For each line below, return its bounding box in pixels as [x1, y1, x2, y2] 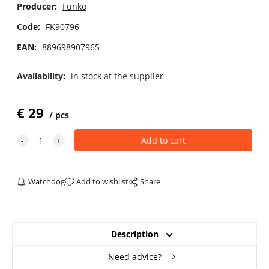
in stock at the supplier [70, 70, 163, 82]
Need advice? [107, 251, 162, 263]
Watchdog [28, 176, 65, 187]
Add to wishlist [76, 176, 129, 187]
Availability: [16, 70, 68, 82]
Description [110, 228, 159, 240]
